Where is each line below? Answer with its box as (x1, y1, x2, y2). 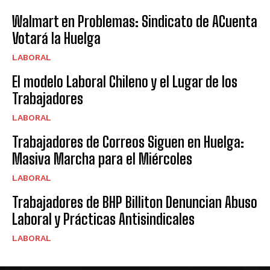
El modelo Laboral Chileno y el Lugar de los (12, 73, 237, 91)
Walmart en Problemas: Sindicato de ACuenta (12, 13, 257, 31)
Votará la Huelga (12, 30, 101, 48)
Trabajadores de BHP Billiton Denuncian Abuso (12, 193, 257, 212)
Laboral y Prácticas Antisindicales (12, 210, 195, 228)
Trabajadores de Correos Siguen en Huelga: (12, 133, 244, 151)
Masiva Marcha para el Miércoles (12, 150, 192, 168)
